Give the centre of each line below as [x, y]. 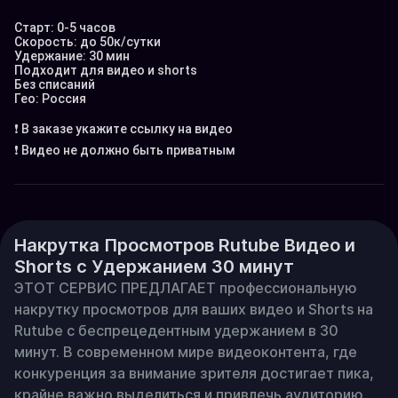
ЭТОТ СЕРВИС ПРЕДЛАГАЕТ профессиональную [186, 288]
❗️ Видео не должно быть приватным [125, 150]
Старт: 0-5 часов [65, 28]
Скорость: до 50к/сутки [88, 42]
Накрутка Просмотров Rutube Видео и [185, 245]
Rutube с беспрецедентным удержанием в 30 [176, 330]
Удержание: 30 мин [72, 56]
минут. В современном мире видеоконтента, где [186, 352]
